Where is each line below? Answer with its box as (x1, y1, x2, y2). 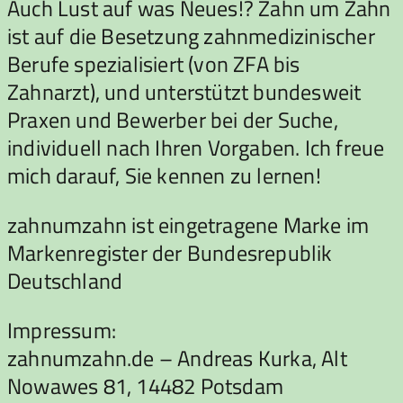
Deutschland (7, 264, 123, 297)
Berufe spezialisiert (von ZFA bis (7, 47, 300, 80)
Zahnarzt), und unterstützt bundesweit (7, 75, 362, 108)
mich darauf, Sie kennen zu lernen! (7, 158, 321, 192)
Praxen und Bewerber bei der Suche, (7, 103, 338, 136)
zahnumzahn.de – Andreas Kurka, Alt (7, 341, 347, 374)
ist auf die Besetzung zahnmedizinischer (7, 19, 375, 52)
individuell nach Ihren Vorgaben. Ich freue (7, 130, 385, 164)
